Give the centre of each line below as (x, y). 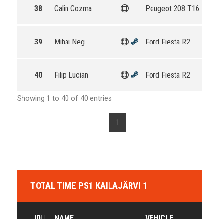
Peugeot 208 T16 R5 (177, 9)
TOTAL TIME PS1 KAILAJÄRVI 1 (89, 186)
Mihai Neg (69, 42)
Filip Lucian (71, 75)
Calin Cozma (73, 9)
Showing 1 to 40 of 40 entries (65, 98)
